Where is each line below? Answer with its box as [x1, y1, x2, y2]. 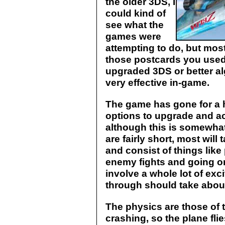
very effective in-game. [105, 77, 209, 88]
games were [105, 31, 161, 42]
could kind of [105, 8, 166, 19]
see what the [105, 19, 164, 30]
